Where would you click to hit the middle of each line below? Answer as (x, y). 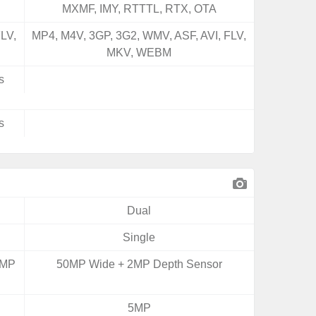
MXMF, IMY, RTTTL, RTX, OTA (139, 9)
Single (139, 237)
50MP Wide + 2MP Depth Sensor (139, 264)
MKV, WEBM (139, 53)
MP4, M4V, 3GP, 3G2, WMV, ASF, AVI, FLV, (139, 36)
